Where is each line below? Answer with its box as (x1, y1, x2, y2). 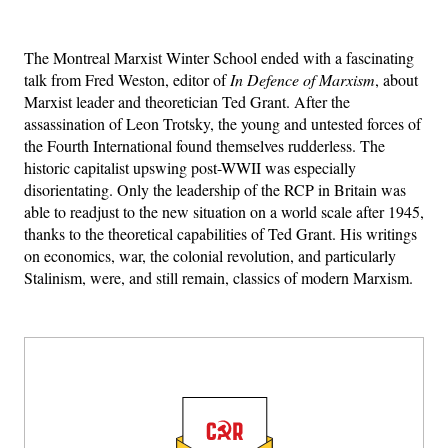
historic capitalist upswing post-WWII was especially (24, 156, 356, 178)
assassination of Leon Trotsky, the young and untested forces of (24, 112, 421, 134)
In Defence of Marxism (230, 68, 375, 90)
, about (375, 68, 418, 90)
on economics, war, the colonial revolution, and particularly (24, 244, 396, 266)
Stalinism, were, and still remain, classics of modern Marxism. (24, 266, 413, 288)
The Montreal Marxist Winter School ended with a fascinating (24, 46, 414, 68)
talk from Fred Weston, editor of (24, 68, 230, 90)
